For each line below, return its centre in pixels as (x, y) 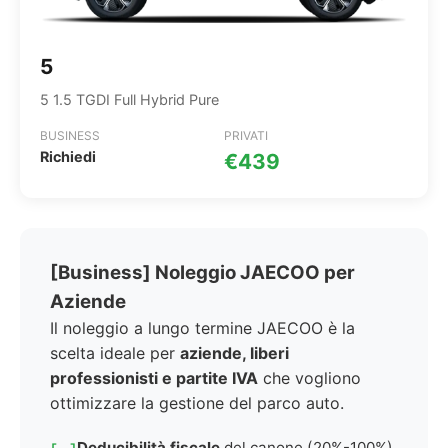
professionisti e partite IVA (154, 378)
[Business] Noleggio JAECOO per (202, 272)
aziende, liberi (234, 353)
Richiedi (68, 156)
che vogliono (309, 378)
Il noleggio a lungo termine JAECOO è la (202, 328)
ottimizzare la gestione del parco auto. (197, 403)
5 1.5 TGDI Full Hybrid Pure (129, 99)
